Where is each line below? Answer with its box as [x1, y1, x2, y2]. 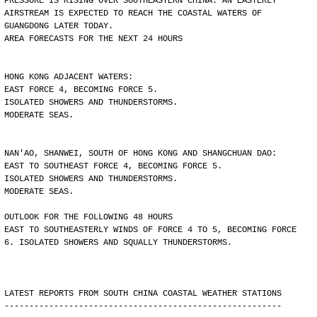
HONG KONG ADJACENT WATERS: [4, 72, 133, 82]
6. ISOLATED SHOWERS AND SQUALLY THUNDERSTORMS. [4, 238, 232, 248]
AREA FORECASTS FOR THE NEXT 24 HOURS [4, 34, 183, 44]
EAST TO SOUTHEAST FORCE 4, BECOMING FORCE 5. [4, 161, 222, 171]
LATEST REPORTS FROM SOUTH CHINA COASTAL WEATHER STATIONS [4, 289, 282, 299]
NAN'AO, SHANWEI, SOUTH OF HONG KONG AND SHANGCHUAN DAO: [4, 149, 277, 158]
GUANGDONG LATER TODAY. [4, 21, 113, 31]
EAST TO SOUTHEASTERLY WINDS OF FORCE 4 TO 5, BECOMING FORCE [4, 225, 296, 235]
